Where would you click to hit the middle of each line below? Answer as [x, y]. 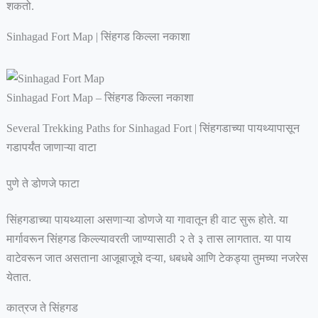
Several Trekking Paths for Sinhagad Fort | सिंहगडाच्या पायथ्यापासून [153, 128]
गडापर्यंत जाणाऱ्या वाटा [51, 148]
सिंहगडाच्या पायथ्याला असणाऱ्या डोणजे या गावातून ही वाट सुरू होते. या [147, 220]
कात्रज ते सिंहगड [42, 308]
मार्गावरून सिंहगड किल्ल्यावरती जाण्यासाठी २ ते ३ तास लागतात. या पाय [148, 239]
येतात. [20, 278]
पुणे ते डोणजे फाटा [44, 184]
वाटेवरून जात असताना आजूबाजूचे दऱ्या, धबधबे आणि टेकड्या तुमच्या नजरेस [157, 258]
